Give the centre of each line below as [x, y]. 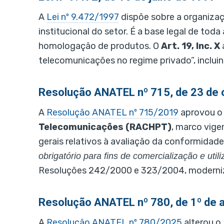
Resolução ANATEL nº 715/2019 [112, 113]
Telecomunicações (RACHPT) [105, 127]
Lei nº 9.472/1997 [83, 17]
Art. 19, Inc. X [190, 46]
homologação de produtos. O [100, 46]
